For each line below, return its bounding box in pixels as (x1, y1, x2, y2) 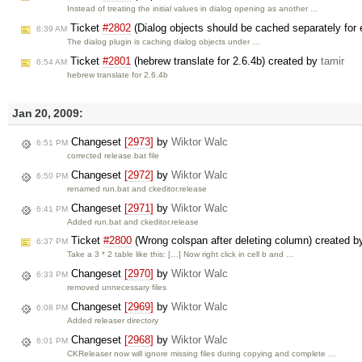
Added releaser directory (67, 315, 159, 325)
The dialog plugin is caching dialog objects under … (67, 36, 261, 46)
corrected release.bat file (67, 150, 160, 160)
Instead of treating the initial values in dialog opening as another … (67, 4, 319, 14)
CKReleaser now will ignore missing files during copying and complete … (67, 348, 337, 358)
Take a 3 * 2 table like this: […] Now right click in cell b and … (67, 250, 295, 259)
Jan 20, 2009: (12, 107, 83, 120)
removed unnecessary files (67, 283, 167, 293)
